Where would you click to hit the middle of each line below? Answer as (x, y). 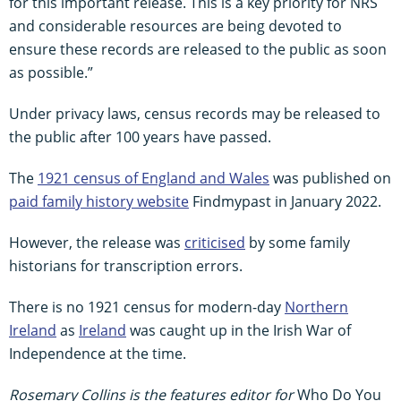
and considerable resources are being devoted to (175, 26)
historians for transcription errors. (126, 265)
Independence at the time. (98, 353)
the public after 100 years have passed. (140, 137)
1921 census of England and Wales (154, 178)
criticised (215, 242)
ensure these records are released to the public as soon (198, 49)
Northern (316, 307)
